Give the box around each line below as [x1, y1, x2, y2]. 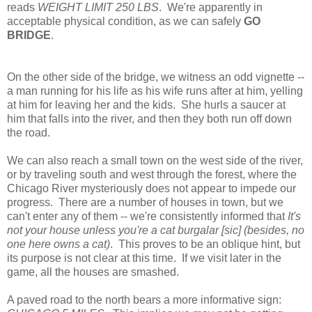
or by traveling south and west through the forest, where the [7, 169, 297, 181]
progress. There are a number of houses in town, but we [7, 196, 283, 209]
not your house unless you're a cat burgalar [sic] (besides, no [7, 224, 304, 237]
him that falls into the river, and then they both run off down [7, 113, 292, 125]
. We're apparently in [159, 1, 263, 14]
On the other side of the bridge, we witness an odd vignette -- [7, 71, 304, 84]
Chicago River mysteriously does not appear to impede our [7, 182, 296, 195]
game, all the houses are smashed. [7, 266, 179, 279]
